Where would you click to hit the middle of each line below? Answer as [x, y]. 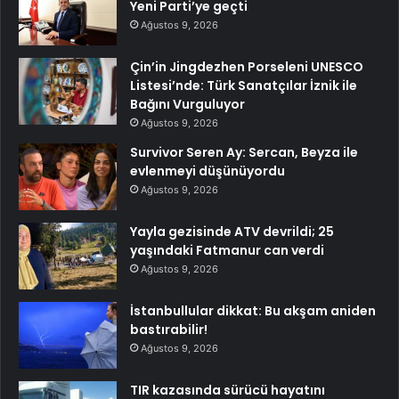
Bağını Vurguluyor [187, 105]
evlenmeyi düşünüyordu [208, 171]
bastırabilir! [169, 330]
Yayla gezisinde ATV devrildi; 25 [232, 232]
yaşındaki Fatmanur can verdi [227, 251]
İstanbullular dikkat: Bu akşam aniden [253, 311]
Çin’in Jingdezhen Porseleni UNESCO [247, 67]
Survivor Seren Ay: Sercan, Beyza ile [244, 153]
